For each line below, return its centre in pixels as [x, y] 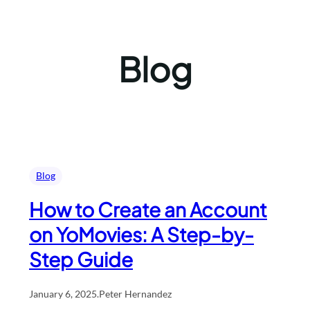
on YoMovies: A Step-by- [142, 234]
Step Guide [81, 259]
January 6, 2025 [63, 293]
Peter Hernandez [135, 293]
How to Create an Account [148, 209]
